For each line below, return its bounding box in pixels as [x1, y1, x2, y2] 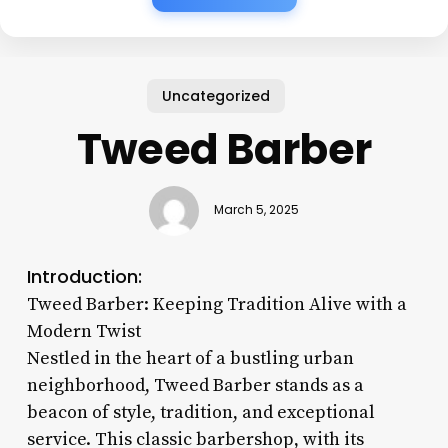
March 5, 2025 [213, 202, 299, 219]
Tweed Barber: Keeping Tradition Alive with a [26, 292, 407, 316]
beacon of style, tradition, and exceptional [26, 400, 375, 424]
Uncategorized [162, 85, 271, 106]
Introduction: [26, 263, 142, 289]
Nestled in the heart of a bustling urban [26, 346, 354, 370]
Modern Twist [26, 319, 141, 343]
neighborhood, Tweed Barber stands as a [26, 373, 364, 397]
